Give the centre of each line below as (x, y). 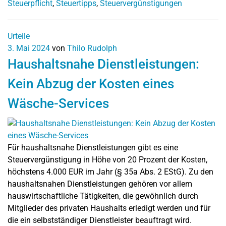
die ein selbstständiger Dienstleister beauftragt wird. (100, 220)
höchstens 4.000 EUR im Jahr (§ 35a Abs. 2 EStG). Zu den (110, 172)
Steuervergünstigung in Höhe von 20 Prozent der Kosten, (107, 160)
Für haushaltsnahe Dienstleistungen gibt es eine (93, 148)
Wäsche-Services (58, 103)
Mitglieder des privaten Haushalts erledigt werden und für (109, 208)
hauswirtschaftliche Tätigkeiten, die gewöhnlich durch (103, 196)
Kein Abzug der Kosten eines (91, 84)
